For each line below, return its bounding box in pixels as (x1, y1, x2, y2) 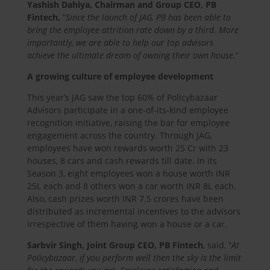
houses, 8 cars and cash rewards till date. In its (27, 154, 217, 166)
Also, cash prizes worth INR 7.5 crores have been (27, 192, 224, 204)
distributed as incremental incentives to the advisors (27, 205, 240, 217)
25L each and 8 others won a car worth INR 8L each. (27, 180, 236, 192)
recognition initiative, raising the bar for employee (27, 116, 230, 128)
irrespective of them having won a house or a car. (27, 218, 227, 230)
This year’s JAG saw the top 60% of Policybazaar (27, 91, 218, 103)
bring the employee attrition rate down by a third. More (27, 24, 239, 36)
